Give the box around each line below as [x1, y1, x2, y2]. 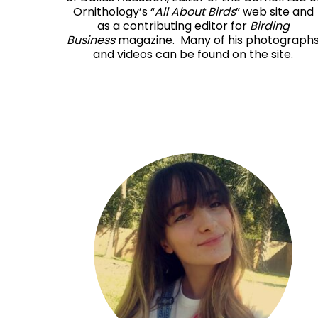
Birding [249, 18, 290, 35]
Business [67, 32, 115, 49]
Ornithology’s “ [72, 4, 155, 21]
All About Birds [154, 4, 236, 21]
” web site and [235, 4, 314, 21]
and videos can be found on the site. [93, 46, 293, 63]
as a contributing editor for [97, 18, 250, 35]
